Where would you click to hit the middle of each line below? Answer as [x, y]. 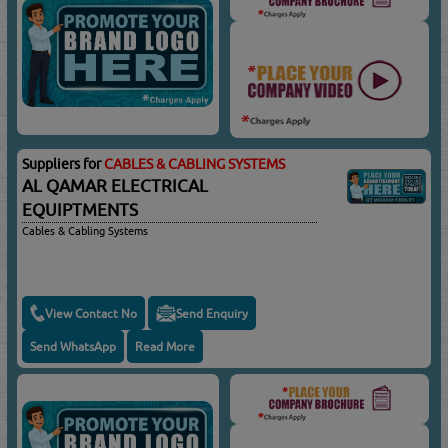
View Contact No [91, 313]
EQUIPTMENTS [80, 210]
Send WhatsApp [73, 347]
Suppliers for [63, 164]
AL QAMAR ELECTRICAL [115, 186]
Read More [165, 347]
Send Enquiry [212, 313]
